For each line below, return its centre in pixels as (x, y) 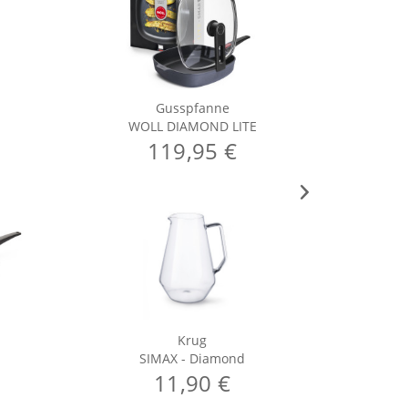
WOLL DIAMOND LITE (192, 126)
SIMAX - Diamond (192, 358)
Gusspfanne (192, 108)
